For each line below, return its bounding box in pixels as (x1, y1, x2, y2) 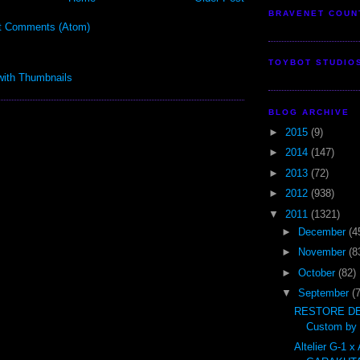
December (297, 225, 349, 238)
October (297, 266, 338, 279)
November (297, 246, 349, 259)
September (297, 287, 352, 300)
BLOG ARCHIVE (268, 107, 350, 117)
